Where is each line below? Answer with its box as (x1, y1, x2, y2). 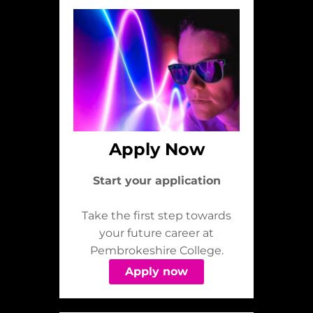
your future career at (99, 226, 214, 240)
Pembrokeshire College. (89, 244, 224, 258)
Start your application (92, 174, 221, 188)
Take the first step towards (82, 209, 231, 223)
